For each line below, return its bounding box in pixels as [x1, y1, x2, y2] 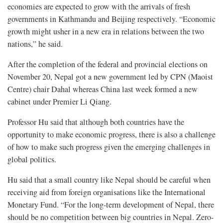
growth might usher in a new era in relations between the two [7, 25, 204, 37]
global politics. [7, 153, 56, 165]
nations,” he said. [7, 38, 63, 49]
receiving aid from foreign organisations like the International [7, 186, 206, 198]
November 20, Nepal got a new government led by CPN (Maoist [7, 71, 213, 82]
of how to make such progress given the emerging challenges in [7, 141, 210, 152]
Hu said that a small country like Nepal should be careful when [7, 174, 211, 185]
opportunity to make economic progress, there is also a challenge [7, 128, 216, 140]
